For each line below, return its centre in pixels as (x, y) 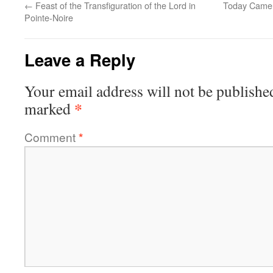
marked (49, 108)
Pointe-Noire (49, 17)
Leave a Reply (80, 59)
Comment (51, 136)
